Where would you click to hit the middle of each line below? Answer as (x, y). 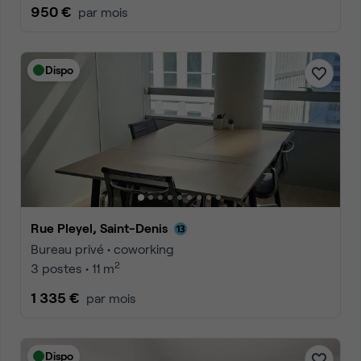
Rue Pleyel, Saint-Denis (104, 228)
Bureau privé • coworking (102, 249)
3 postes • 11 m (73, 268)
